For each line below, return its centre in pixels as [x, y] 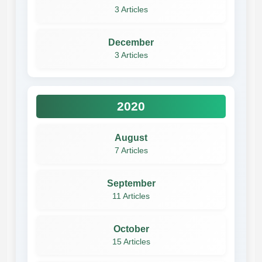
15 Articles [131, 242]
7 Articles [131, 150]
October [131, 229]
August [131, 137]
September [131, 183]
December [131, 42]
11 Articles [131, 196]
